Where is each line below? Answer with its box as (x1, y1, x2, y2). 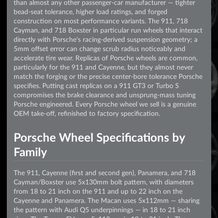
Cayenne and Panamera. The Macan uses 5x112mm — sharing (14, 196, 200, 204)
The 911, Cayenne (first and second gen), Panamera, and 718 (14, 168, 196, 177)
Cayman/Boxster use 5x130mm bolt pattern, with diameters (14, 177, 194, 186)
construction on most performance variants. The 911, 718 (14, 17, 188, 25)
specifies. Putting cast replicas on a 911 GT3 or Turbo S (14, 81, 179, 90)
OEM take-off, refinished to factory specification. (14, 109, 160, 118)
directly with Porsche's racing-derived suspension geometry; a (14, 35, 198, 44)
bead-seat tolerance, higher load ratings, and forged (14, 7, 167, 16)
